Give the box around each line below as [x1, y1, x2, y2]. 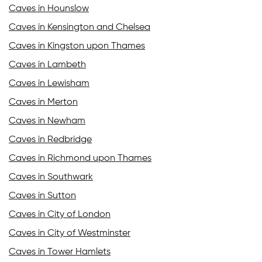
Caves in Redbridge [9, 135, 92, 144]
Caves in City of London [9, 210, 111, 219]
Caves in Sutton [9, 191, 76, 201]
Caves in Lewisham [9, 79, 89, 88]
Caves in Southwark [9, 173, 93, 182]
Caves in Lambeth [9, 60, 86, 70]
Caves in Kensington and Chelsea [9, 23, 150, 32]
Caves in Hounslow [9, 4, 89, 13]
